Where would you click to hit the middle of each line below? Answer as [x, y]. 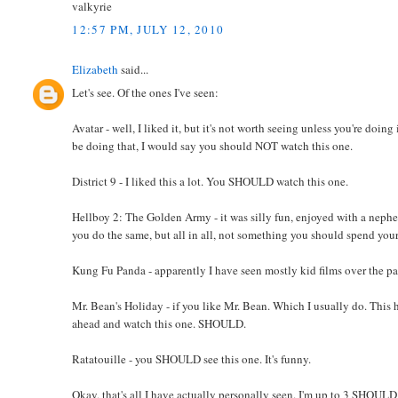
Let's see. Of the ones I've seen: [146, 93]
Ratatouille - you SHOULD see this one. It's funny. [192, 359]
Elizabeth [96, 69]
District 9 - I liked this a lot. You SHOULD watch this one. [211, 182]
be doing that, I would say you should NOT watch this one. [213, 146]
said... [134, 69]
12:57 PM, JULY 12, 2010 [148, 29]
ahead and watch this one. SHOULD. [159, 324]
